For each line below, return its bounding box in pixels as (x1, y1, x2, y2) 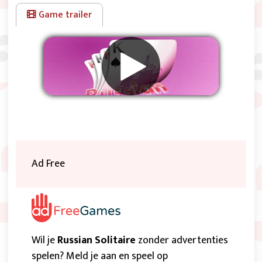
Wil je (32, 232, 57, 249)
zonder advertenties (136, 232, 228, 249)
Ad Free (32, 155, 65, 173)
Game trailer (36, 7, 92, 22)
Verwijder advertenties (75, 109, 187, 127)
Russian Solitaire (57, 232, 136, 249)
